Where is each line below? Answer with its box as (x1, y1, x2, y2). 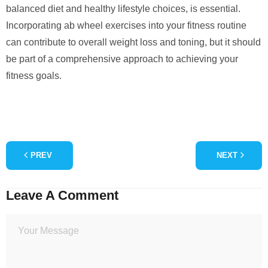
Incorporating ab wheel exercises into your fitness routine (6, 20, 246, 31)
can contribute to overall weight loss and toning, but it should (6, 36, 261, 47)
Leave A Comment (6, 187, 118, 203)
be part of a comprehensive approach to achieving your (6, 53, 238, 64)
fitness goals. (6, 70, 62, 81)
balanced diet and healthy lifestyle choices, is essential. (6, 3, 240, 14)
